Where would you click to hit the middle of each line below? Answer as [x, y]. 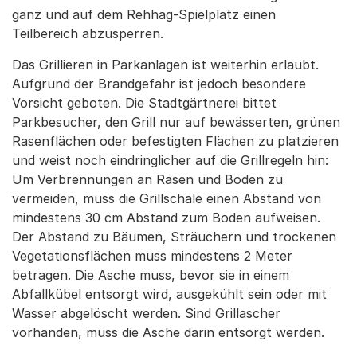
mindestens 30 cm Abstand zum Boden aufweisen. [166, 218]
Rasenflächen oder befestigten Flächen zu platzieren [175, 141]
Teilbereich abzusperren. [88, 33]
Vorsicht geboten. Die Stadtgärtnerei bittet [144, 103]
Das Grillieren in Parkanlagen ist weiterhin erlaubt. [165, 65]
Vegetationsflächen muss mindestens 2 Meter [154, 256]
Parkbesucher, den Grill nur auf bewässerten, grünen [176, 122]
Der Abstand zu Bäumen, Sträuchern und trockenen [174, 237]
